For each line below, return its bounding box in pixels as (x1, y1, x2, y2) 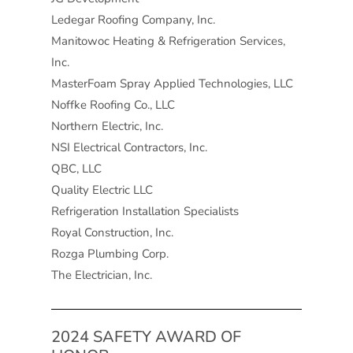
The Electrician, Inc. (50, 267, 152, 284)
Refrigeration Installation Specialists (50, 203, 239, 220)
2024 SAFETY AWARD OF (50, 326, 241, 348)
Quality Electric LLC (50, 182, 153, 199)
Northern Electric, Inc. (50, 118, 163, 135)
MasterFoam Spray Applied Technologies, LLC (50, 76, 293, 92)
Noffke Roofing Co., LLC (50, 97, 175, 113)
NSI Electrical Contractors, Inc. (50, 139, 207, 156)
